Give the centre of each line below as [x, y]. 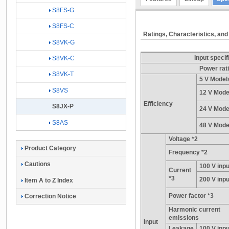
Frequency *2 [188, 152]
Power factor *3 [191, 196]
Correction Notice [50, 196]
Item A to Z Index [49, 180]
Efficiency [158, 104]
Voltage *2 [183, 139]
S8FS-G [63, 10]
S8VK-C [63, 59]
